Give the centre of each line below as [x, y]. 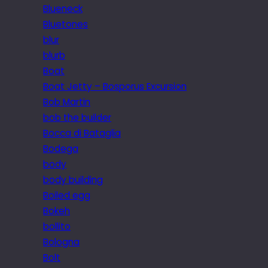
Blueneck [63, 8]
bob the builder [77, 117]
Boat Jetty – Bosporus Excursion [115, 86]
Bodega [61, 148]
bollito [57, 226]
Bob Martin [67, 102]
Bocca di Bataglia [82, 133]
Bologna [61, 242]
